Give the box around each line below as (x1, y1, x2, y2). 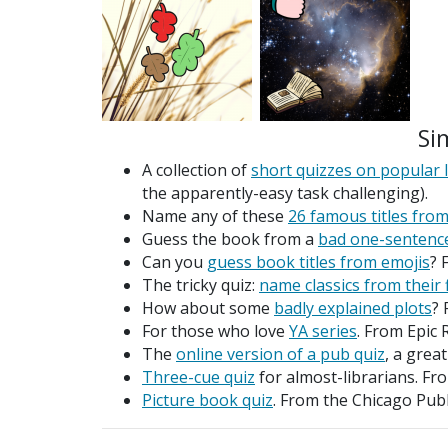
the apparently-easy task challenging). (142, 182, 428, 205)
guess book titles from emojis (207, 251, 430, 274)
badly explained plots (274, 297, 432, 320)
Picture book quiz (142, 389, 273, 412)
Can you (142, 251, 207, 274)
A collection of (142, 159, 251, 182)
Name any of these (142, 205, 288, 228)
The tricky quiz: (142, 274, 259, 297)
